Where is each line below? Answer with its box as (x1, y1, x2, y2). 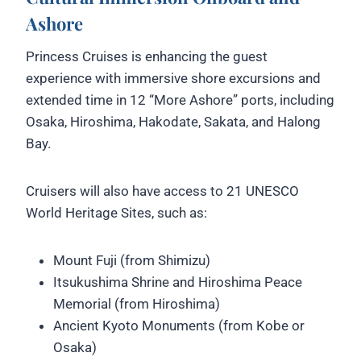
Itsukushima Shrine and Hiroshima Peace (53, 273, 302, 290)
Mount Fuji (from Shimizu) (53, 251, 210, 268)
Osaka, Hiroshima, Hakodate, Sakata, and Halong (26, 113, 321, 130)
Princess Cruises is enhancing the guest (26, 48, 268, 64)
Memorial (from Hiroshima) (53, 295, 220, 312)
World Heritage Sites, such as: (26, 204, 207, 221)
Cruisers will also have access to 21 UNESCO (26, 182, 299, 199)
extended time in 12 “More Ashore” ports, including (26, 91, 334, 108)
